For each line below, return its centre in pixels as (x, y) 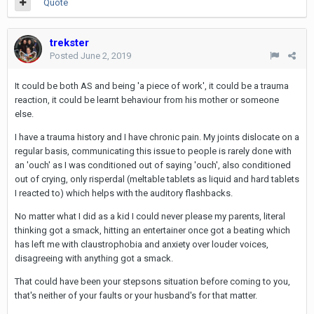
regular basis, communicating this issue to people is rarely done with (153, 151)
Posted (65, 55)
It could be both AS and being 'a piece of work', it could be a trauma (152, 86)
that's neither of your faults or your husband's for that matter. (136, 295)
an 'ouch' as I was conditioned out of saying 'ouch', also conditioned (153, 165)
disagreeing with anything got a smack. (94, 258)
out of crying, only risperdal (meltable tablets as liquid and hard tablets (157, 179)
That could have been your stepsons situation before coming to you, (152, 281)
